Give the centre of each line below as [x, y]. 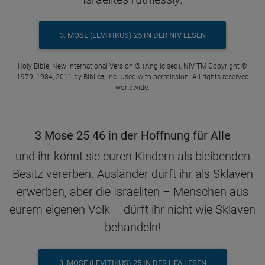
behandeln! [132, 227]
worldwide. [132, 88]
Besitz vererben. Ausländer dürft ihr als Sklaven [132, 174]
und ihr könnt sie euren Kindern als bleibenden [132, 156]
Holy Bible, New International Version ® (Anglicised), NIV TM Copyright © [132, 67]
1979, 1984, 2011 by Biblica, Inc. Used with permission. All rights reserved [132, 77]
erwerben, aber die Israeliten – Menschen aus [132, 192]
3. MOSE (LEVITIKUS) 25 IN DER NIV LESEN [132, 35]
